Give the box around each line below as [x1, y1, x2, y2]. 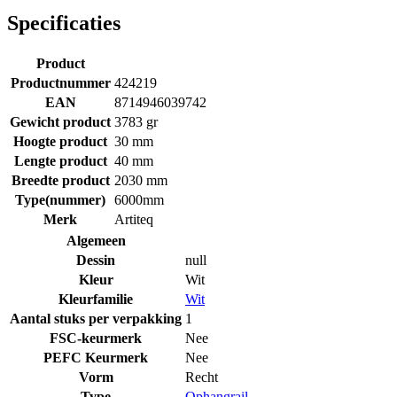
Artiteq [114, 211, 153, 227]
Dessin [76, 252, 115, 268]
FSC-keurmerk [50, 330, 142, 346]
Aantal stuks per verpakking [10, 310, 182, 326]
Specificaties [7, 11, 121, 35]
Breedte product [11, 172, 110, 188]
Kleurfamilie [58, 291, 133, 307]
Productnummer [10, 74, 111, 90]
